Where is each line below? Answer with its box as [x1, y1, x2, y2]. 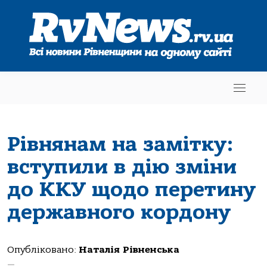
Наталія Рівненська [79, 244, 179, 255]
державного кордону [7, 200, 231, 224]
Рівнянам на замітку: [7, 132, 234, 156]
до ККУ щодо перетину [7, 177, 256, 201]
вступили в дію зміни [7, 154, 237, 179]
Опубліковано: [7, 244, 79, 255]
